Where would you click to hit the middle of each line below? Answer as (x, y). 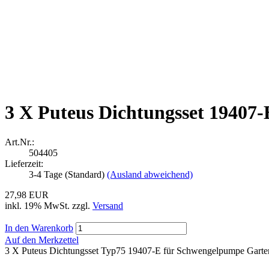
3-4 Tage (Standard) (67, 174)
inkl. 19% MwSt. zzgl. (49, 205)
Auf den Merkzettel (42, 240)
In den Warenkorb (39, 228)
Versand (108, 205)
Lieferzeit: (24, 163)
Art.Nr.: (20, 142)
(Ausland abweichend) (150, 174)
